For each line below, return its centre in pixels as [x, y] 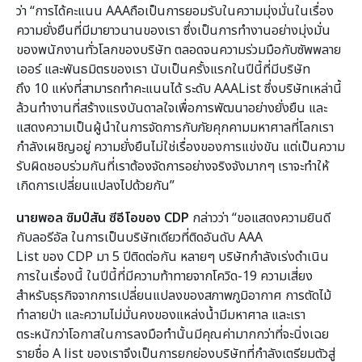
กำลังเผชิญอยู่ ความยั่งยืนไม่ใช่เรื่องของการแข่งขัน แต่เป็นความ [181, 147]
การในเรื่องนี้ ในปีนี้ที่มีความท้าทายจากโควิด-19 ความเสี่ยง [164, 276]
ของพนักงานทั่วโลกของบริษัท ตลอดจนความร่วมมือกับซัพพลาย [179, 50]
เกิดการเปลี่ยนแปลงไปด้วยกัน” [99, 185]
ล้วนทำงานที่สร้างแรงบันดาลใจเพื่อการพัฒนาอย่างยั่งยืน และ [172, 108]
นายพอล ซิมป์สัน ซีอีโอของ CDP [103, 218]
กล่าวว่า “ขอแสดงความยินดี [260, 218]
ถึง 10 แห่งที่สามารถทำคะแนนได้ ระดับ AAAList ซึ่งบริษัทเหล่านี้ [179, 88]
